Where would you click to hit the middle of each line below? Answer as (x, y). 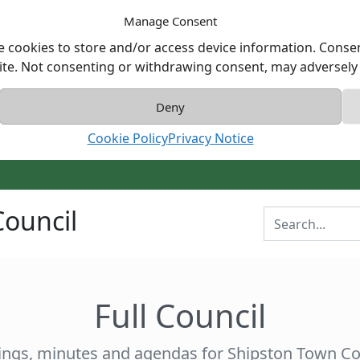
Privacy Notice (211, 138)
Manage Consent (170, 21)
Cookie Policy (127, 138)
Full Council (180, 315)
